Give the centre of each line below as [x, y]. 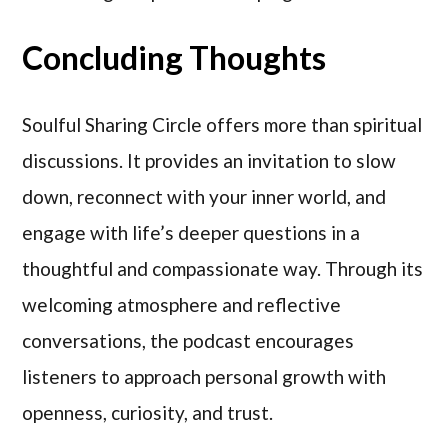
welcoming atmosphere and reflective [182, 305]
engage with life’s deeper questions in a [191, 233]
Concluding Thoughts [174, 58]
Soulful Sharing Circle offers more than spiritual [222, 125]
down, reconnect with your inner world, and [204, 197]
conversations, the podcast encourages [188, 341]
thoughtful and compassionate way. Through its [223, 269]
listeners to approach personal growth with [204, 377]
